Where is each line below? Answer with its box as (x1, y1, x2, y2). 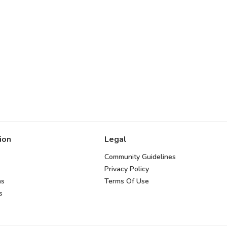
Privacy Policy (104, 164, 149, 174)
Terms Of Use (104, 176, 149, 186)
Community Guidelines (104, 152, 176, 162)
